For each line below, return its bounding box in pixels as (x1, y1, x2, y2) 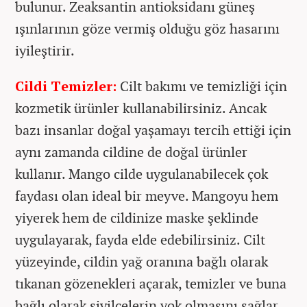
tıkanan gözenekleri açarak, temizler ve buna (15, 274, 286, 293)
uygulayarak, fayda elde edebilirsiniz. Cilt (15, 230, 265, 249)
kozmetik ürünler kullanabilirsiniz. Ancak (15, 99, 267, 118)
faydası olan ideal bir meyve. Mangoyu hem (15, 186, 278, 206)
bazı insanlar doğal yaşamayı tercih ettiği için (15, 121, 291, 140)
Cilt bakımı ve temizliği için (120, 77, 287, 96)
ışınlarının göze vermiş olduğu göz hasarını (15, 19, 280, 38)
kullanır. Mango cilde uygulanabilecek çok (15, 164, 268, 184)
